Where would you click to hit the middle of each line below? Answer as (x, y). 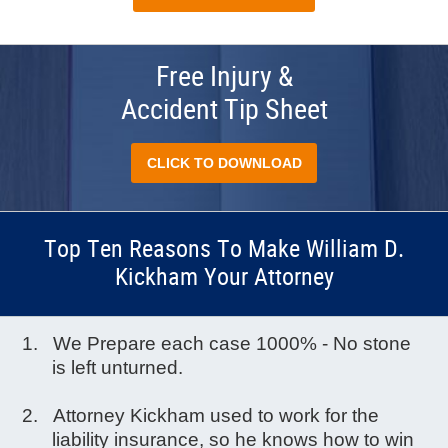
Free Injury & (224, 78)
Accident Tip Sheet (224, 111)
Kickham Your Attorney (224, 278)
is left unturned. (118, 368)
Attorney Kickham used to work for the (216, 416)
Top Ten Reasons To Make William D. (224, 250)
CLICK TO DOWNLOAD (224, 163)
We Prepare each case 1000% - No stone (232, 344)
